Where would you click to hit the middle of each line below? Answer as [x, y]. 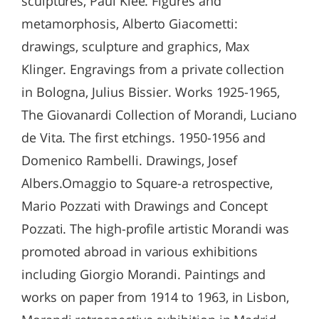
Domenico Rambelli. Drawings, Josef [129, 160]
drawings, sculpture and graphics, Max [136, 46]
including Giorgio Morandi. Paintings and [144, 274]
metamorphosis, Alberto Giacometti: [130, 23]
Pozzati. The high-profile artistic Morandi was [155, 229]
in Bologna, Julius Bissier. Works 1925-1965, [151, 92]
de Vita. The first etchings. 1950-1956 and [143, 137]
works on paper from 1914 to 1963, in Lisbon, [155, 297]
